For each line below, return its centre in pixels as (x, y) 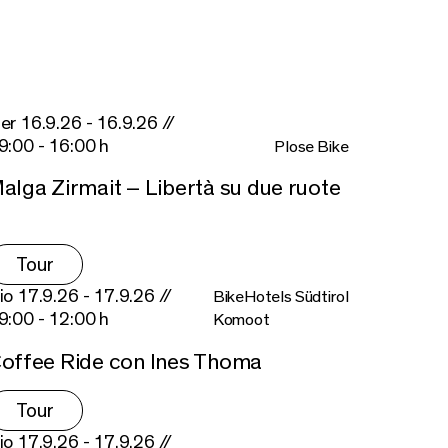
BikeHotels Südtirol (280, 297)
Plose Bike (311, 146)
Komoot (241, 320)
